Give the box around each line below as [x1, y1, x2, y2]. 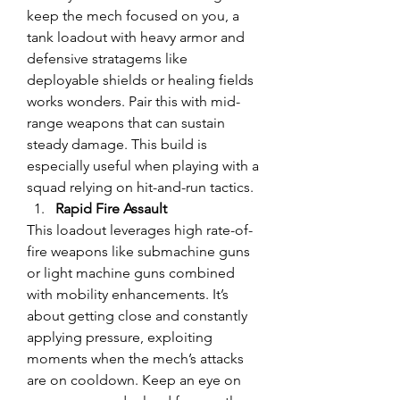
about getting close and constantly [27, 307, 247, 324]
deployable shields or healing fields [27, 71, 254, 88]
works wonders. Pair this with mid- [27, 93, 240, 110]
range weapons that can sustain [27, 114, 225, 131]
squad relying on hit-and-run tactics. [27, 179, 254, 196]
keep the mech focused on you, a [27, 7, 239, 24]
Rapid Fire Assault [55, 200, 167, 217]
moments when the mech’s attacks [27, 350, 244, 367]
